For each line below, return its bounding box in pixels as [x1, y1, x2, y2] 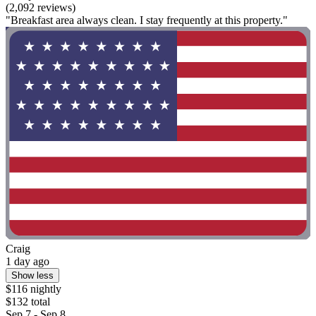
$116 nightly [6, 282, 61, 295]
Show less [11, 269, 54, 281]
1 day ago [6, 255, 49, 267]
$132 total [6, 295, 50, 308]
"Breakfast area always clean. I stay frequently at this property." [6, 13, 288, 26]
